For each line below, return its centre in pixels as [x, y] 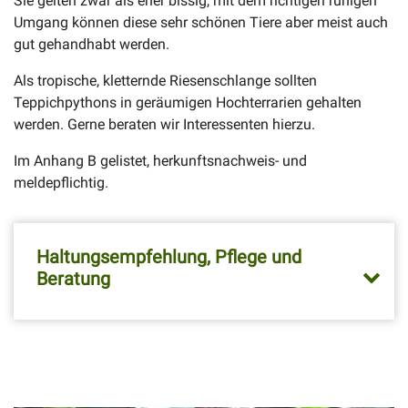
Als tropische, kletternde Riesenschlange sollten [165, 81]
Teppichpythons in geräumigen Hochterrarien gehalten [188, 102]
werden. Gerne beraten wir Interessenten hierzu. [164, 124]
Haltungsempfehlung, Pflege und [169, 257]
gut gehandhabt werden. [92, 44]
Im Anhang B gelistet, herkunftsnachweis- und [160, 161]
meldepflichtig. [61, 183]
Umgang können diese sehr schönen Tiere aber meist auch [201, 22]
